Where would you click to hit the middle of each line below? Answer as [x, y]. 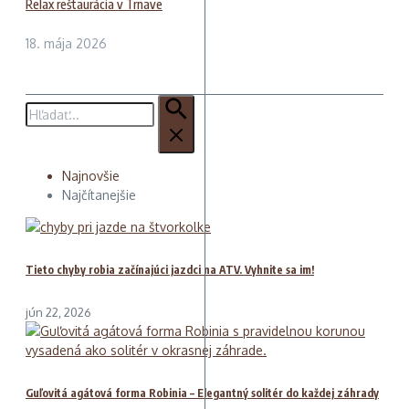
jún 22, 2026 [58, 313]
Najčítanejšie [99, 195]
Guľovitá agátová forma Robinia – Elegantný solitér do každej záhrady [202, 393]
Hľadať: [46, 104]
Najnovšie [91, 176]
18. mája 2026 [66, 44]
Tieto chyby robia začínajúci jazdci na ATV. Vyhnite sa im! [170, 270]
